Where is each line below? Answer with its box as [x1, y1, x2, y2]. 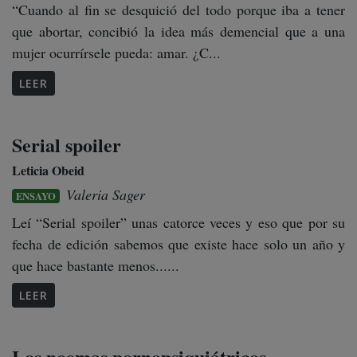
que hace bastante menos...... [12, 255, 179, 275]
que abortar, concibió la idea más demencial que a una [12, 22, 345, 41]
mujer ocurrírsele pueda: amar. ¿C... [12, 43, 221, 63]
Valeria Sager [66, 184, 146, 204]
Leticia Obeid [12, 160, 84, 179]
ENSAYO [16, 188, 57, 203]
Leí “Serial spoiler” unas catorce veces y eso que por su [12, 212, 345, 232]
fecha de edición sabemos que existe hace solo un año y [12, 233, 345, 253]
